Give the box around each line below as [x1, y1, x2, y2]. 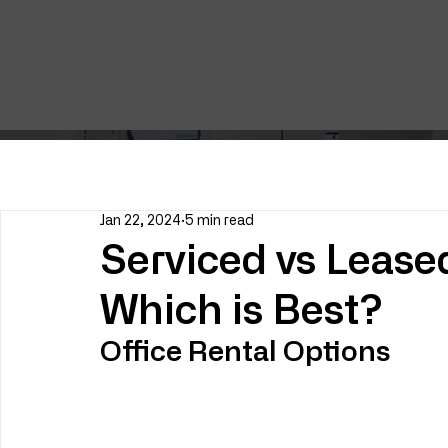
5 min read [185, 214, 254, 228]
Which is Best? [100, 283, 383, 331]
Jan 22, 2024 [100, 214, 181, 228]
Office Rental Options [100, 332, 390, 366]
